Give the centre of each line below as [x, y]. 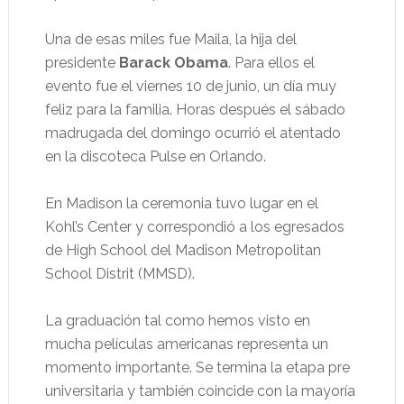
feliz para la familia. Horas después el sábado [195, 110]
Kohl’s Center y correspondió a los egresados [194, 227]
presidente [82, 63]
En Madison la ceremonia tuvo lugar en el [181, 203]
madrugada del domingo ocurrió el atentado [193, 133]
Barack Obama [173, 63]
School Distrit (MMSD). [119, 274]
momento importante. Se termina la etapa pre [197, 367]
